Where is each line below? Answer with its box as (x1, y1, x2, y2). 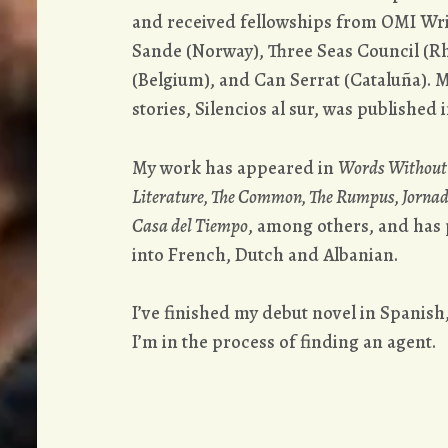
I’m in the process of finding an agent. (132, 329, 436, 355)
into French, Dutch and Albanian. (132, 241, 398, 267)
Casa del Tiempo (132, 212, 248, 238)
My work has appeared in (132, 154, 338, 180)
